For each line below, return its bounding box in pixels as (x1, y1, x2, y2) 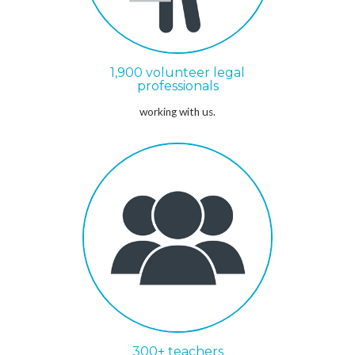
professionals (136, 78, 219, 94)
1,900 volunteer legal (110, 65, 245, 81)
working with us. (139, 105, 216, 119)
